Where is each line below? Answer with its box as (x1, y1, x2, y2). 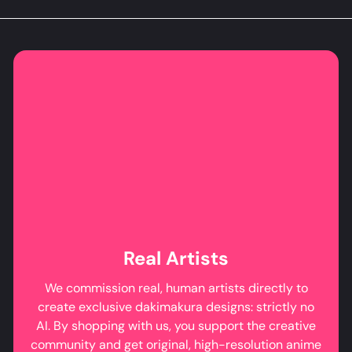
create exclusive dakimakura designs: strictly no (38, 299, 314, 316)
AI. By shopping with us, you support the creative (36, 317, 316, 335)
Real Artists (123, 246, 229, 271)
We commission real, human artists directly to (44, 280, 308, 297)
